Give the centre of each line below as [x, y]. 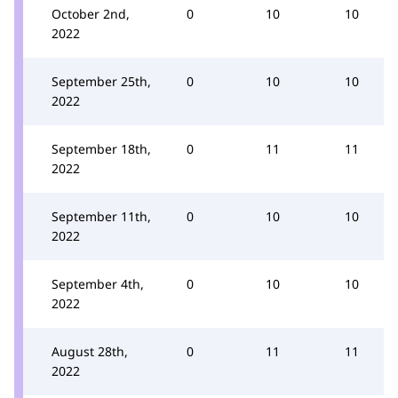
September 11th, [101, 216]
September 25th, [101, 81]
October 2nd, [91, 13]
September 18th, [101, 148]
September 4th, [98, 283]
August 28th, [90, 351]
